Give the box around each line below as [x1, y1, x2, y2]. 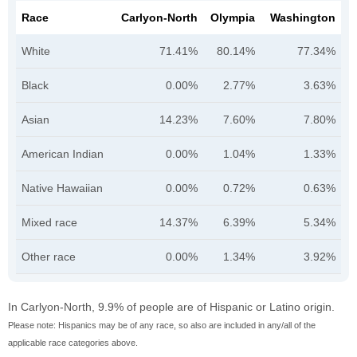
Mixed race [22, 216, 77, 229]
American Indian [22, 147, 104, 161]
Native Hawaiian [22, 182, 103, 195]
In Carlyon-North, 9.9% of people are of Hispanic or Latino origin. [8, 300, 335, 314]
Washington [270, 11, 335, 25]
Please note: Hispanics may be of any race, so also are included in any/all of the [8, 320, 316, 331]
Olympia [210, 11, 255, 25]
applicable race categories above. [8, 338, 138, 348]
